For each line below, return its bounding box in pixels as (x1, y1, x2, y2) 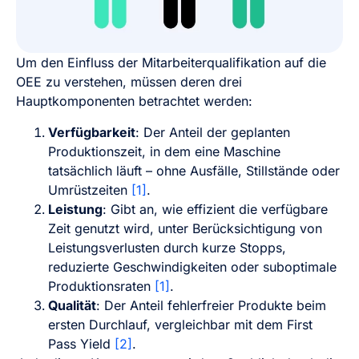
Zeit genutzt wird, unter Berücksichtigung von (48, 220, 322, 236)
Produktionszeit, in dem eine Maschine (48, 143, 280, 159)
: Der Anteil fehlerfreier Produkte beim (96, 296, 326, 313)
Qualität (48, 296, 96, 313)
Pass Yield (48, 335, 115, 352)
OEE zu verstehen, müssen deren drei (16, 74, 242, 91)
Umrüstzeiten (48, 181, 131, 198)
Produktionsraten (48, 277, 155, 294)
